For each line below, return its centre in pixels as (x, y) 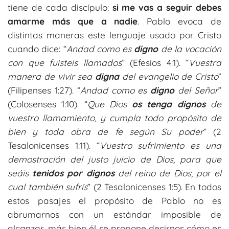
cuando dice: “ (37, 49)
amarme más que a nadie (73, 21)
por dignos (91, 173)
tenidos (48, 173)
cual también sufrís (48, 187)
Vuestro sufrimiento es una (161, 145)
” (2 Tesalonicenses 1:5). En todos (155, 187)
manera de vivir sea (50, 76)
